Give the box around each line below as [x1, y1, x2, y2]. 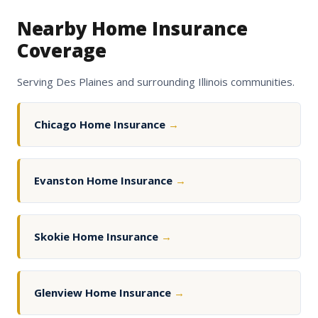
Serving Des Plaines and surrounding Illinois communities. [17, 75, 295, 89]
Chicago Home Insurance [34, 117, 168, 132]
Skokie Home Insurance [34, 229, 161, 244]
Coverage [17, 38, 106, 64]
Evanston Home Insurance [34, 173, 175, 188]
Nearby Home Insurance [17, 16, 248, 42]
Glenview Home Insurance [34, 285, 174, 300]
